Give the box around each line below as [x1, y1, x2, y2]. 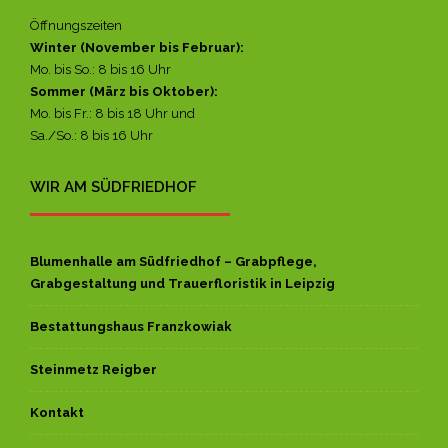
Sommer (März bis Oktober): [30, 83, 218, 99]
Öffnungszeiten [30, 17, 122, 33]
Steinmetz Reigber [30, 361, 157, 377]
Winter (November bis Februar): [30, 39, 244, 55]
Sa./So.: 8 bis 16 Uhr [30, 127, 153, 143]
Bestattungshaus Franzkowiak [30, 318, 232, 334]
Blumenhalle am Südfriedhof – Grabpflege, [30, 253, 317, 269]
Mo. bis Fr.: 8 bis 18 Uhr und [30, 105, 195, 121]
